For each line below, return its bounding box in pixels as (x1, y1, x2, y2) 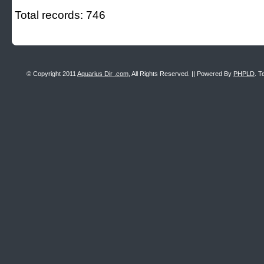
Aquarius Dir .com (77, 70, 128, 77)
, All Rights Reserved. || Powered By (128, 70, 233, 77)
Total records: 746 (15, 9, 105, 21)
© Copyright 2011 (27, 70, 77, 77)
